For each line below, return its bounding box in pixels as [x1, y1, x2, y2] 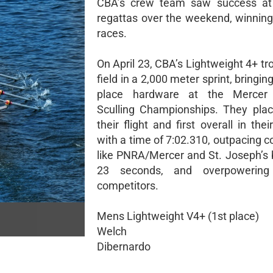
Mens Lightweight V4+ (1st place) [97, 210, 259, 222]
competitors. [97, 179, 158, 192]
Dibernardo [97, 240, 151, 253]
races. [97, 27, 127, 40]
